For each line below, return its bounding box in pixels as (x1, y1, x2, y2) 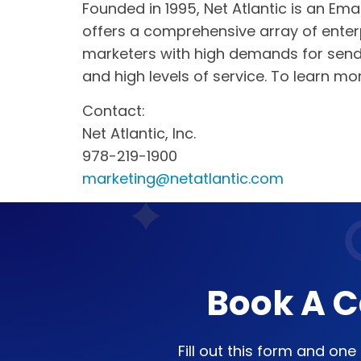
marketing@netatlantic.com (82, 168, 284, 189)
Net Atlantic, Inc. (82, 123, 196, 143)
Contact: (82, 101, 145, 121)
